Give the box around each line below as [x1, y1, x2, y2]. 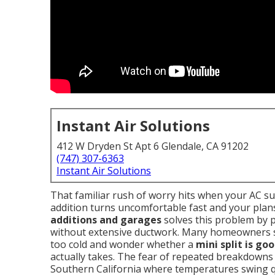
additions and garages [50, 213, 161, 227]
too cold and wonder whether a [50, 238, 196, 251]
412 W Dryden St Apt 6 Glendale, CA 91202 [56, 139, 249, 153]
